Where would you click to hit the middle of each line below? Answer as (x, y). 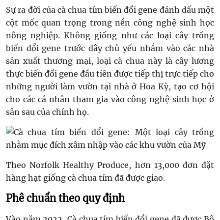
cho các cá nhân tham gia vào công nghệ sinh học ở (110, 99)
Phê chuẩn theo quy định (65, 198)
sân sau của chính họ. (47, 112)
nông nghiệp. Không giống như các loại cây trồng (110, 35)
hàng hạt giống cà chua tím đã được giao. (85, 178)
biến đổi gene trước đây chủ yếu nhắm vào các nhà (110, 48)
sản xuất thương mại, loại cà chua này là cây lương (110, 61)
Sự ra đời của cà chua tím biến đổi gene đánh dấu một (110, 10)
